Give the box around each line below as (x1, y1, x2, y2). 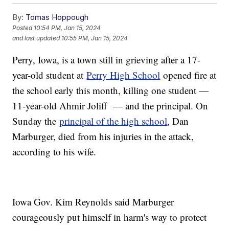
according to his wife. (12, 145, 97, 158)
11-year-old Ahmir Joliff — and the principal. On (12, 99, 209, 112)
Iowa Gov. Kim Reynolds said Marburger (12, 195, 174, 208)
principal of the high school (59, 114, 168, 127)
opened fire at (160, 68, 217, 81)
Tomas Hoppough (26, 12, 89, 22)
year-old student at (12, 68, 87, 81)
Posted (12, 24, 34, 32)
